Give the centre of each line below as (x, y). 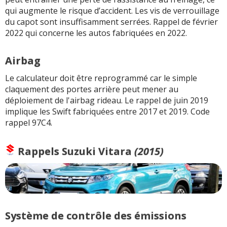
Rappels (39, 152)
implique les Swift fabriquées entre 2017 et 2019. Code (107, 112)
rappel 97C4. (29, 123)
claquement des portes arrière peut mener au (92, 89)
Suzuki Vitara (97, 152)
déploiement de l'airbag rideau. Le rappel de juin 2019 (107, 101)
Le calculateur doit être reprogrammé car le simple (101, 78)
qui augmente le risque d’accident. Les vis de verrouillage (112, 11)
